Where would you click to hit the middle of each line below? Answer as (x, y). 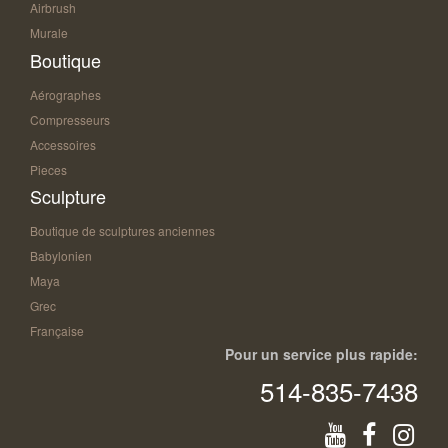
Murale (49, 33)
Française (57, 330)
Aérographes (65, 94)
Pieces (48, 169)
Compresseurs (70, 119)
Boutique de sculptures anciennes (122, 230)
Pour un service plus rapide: (321, 353)
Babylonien (61, 255)
